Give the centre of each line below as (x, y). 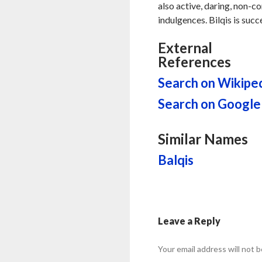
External (185, 48)
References (195, 62)
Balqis (176, 160)
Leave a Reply (189, 221)
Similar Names (203, 139)
